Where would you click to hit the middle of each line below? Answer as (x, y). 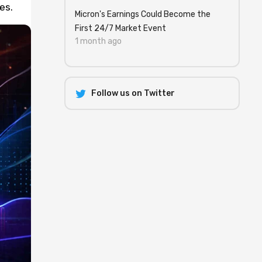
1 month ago (98, 41)
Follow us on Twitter (133, 93)
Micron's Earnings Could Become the (143, 14)
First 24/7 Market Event (120, 28)
